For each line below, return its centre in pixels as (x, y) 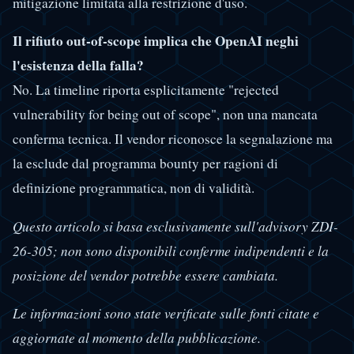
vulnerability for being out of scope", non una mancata (165, 115)
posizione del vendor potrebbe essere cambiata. (145, 275)
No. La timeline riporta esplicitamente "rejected (146, 90)
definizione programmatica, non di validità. (134, 188)
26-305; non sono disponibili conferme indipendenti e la (171, 250)
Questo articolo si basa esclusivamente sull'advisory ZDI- (175, 226)
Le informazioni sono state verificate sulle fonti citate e (166, 314)
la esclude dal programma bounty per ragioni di (145, 164)
